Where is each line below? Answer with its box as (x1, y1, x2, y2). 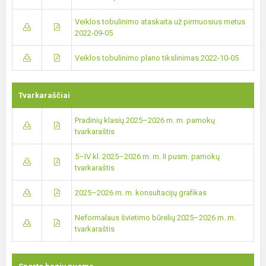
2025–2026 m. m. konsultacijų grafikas (75, 188, 207, 197)
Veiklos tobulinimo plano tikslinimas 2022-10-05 (75, 53, 239, 62)
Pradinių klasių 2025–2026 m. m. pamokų (75, 116, 215, 125)
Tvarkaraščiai (18, 91, 70, 100)
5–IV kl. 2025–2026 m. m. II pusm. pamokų (75, 152, 220, 161)
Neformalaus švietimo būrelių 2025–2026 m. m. (75, 213, 236, 222)
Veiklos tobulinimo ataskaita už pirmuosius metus (75, 17, 245, 26)
